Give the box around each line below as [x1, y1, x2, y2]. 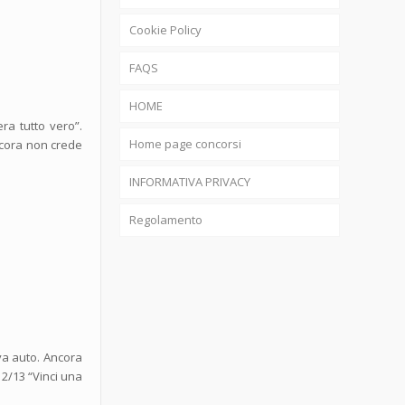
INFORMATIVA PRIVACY [128, 174, 250, 190]
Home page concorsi [128, 136, 241, 152]
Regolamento [128, 212, 202, 228]
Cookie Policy [128, 22, 202, 38]
